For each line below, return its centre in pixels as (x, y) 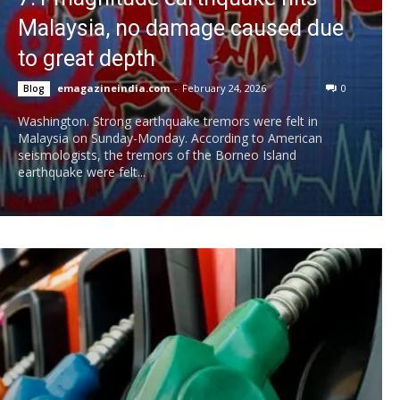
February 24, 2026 (224, 88)
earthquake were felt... (82, 172)
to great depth (87, 59)
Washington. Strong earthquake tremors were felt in (168, 121)
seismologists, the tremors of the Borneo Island (157, 155)
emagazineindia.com (113, 88)
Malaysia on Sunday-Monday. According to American (170, 138)
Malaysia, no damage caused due (181, 29)
